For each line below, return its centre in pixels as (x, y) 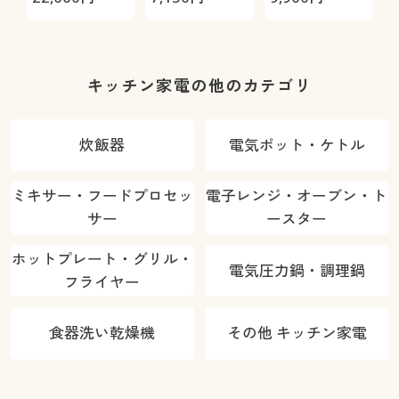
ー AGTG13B (76, 15)
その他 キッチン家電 (297, 333)
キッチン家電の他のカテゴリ (199, 85)
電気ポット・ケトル (297, 145)
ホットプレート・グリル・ (102, 258)
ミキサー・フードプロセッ (102, 196)
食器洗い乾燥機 (102, 333)
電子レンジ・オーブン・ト (297, 196)
